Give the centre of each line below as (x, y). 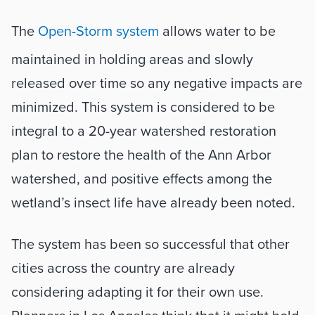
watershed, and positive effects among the (142, 179)
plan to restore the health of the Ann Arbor (141, 155)
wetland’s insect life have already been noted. (153, 203)
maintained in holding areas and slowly (132, 60)
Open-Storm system (98, 32)
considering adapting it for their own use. (137, 292)
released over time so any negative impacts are (157, 84)
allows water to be (217, 32)
